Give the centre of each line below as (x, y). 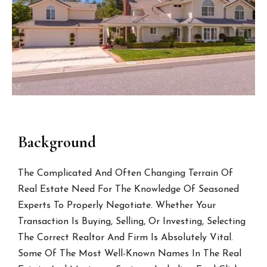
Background (57, 142)
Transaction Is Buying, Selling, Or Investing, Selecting (132, 222)
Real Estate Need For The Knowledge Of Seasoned (129, 190)
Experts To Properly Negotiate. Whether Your (117, 206)
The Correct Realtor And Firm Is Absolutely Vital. (126, 238)
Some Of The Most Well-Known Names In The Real (130, 254)
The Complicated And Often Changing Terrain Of (126, 174)
